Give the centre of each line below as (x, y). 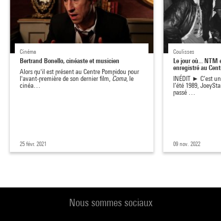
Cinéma (28, 52)
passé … (184, 92)
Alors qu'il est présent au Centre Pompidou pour (79, 72)
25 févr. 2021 (33, 144)
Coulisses (184, 52)
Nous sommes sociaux (110, 203)
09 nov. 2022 (187, 144)
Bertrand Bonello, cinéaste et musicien (70, 61)
